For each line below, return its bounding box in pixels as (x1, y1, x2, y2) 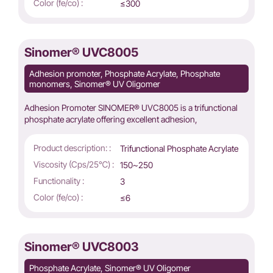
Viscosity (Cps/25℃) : (34, 159, 114, 170)
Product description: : (34, 143, 111, 154)
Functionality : (34, 175, 84, 186)
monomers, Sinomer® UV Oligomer (29, 79, 160, 90)
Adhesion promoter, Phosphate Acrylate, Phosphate (29, 68, 220, 79)
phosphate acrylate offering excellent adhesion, (24, 114, 199, 125)
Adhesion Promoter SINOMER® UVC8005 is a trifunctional (24, 102, 238, 113)
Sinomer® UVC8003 (24, 239, 139, 255)
